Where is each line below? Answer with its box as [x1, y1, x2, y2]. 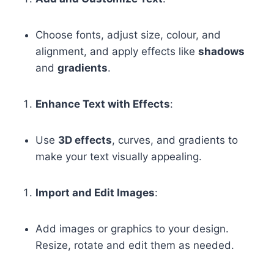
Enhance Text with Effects [35, 97, 170, 110]
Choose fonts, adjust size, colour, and [35, 28, 221, 41]
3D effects [58, 133, 112, 146]
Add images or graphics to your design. [35, 222, 229, 235]
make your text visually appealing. [35, 150, 202, 163]
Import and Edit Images [35, 186, 155, 199]
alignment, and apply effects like [35, 45, 198, 57]
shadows [198, 45, 245, 57]
